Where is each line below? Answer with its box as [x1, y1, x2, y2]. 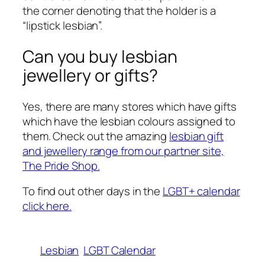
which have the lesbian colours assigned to [22, 113, 235, 129]
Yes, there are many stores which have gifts [22, 98, 237, 114]
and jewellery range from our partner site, [22, 143, 224, 159]
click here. [22, 198, 72, 214]
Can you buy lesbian [22, 44, 178, 68]
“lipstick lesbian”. [22, 18, 103, 34]
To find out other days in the [22, 183, 163, 199]
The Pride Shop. [22, 157, 100, 173]
